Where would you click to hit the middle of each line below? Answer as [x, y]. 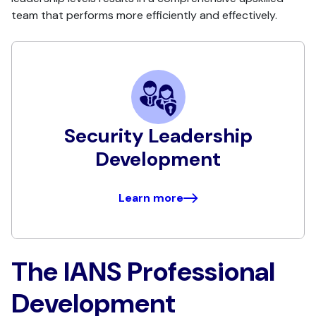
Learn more [151, 198]
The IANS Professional [143, 272]
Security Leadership [158, 136]
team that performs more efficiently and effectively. [146, 16]
